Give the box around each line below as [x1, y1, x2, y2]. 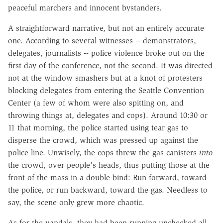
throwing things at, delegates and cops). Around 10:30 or [8, 110, 208, 120]
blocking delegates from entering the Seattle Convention [8, 85, 204, 95]
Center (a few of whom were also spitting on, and [8, 98, 184, 108]
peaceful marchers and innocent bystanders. [8, 2, 162, 12]
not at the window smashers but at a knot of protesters [8, 73, 203, 83]
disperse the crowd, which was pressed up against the [8, 135, 198, 145]
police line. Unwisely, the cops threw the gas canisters [8, 147, 199, 157]
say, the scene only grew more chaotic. [8, 197, 144, 207]
